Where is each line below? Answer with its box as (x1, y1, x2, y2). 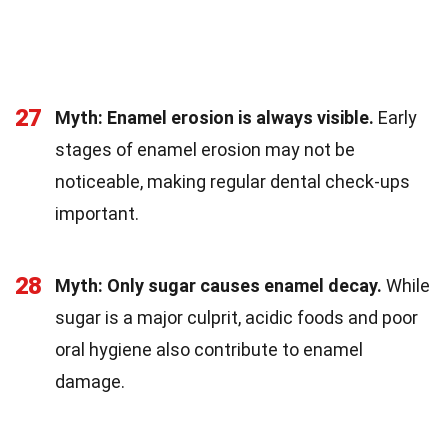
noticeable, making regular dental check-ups (55, 171, 410, 193)
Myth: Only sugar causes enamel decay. (55, 275, 382, 297)
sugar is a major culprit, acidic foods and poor (55, 307, 418, 329)
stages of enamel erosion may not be (55, 139, 355, 161)
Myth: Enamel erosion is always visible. (55, 107, 374, 129)
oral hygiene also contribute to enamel (55, 339, 363, 361)
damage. (55, 371, 125, 393)
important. (55, 203, 139, 225)
